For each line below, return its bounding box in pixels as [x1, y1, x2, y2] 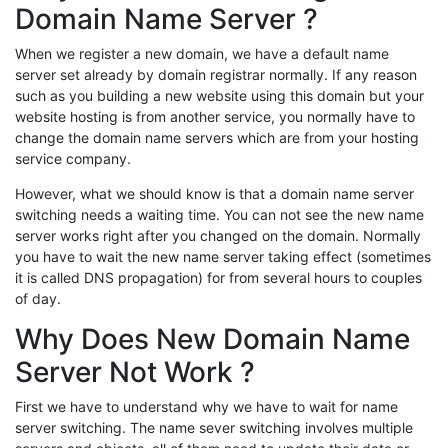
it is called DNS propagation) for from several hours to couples [15, 269, 422, 287]
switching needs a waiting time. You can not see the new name [15, 206, 424, 224]
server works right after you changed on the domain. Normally [15, 227, 421, 245]
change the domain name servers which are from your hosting [15, 129, 419, 147]
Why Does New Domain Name [15, 322, 410, 357]
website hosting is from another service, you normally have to [15, 108, 415, 126]
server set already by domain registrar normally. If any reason [15, 66, 417, 84]
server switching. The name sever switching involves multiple [15, 419, 413, 437]
